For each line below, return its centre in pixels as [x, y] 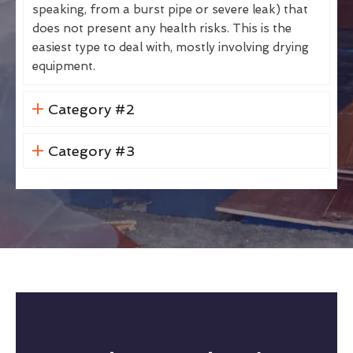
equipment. [64, 66]
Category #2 [91, 109]
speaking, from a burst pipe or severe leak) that [170, 9]
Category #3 [91, 150]
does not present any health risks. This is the [162, 28]
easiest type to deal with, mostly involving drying [171, 47]
